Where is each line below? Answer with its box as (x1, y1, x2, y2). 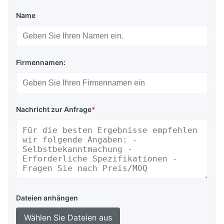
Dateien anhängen (16, 193, 78, 202)
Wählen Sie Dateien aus (24, 212, 112, 223)
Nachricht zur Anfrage (16, 105, 91, 114)
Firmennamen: (16, 58, 65, 67)
